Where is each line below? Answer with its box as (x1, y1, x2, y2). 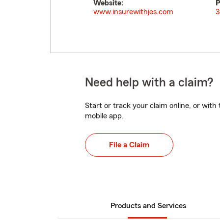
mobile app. (85, 112, 124, 120)
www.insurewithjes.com (93, 8, 173, 16)
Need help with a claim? (85, 77, 213, 89)
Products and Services (110, 202, 186, 210)
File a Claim (109, 141, 149, 149)
